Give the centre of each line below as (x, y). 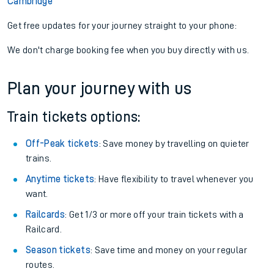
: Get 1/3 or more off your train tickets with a (154, 215)
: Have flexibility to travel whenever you (174, 179)
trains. (39, 158)
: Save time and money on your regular (168, 250)
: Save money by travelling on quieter (174, 144)
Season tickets (58, 250)
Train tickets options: (74, 117)
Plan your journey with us (100, 89)
